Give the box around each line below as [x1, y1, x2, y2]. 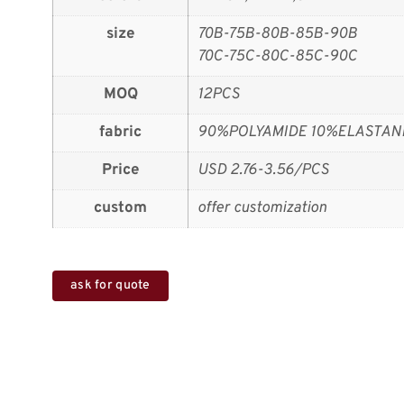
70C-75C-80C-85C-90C [197, 46, 357, 67]
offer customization [197, 197, 326, 218]
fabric [99, 122, 142, 142]
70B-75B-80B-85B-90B [197, 23, 357, 44]
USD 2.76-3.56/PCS [197, 160, 329, 180]
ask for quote [70, 278, 151, 294]
